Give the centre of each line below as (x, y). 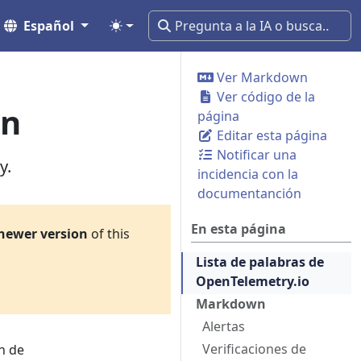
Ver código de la (264, 97)
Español (49, 26)
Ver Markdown (261, 77)
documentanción (249, 193)
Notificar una (255, 155)
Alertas (224, 326)
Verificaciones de (254, 349)
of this (108, 234)
